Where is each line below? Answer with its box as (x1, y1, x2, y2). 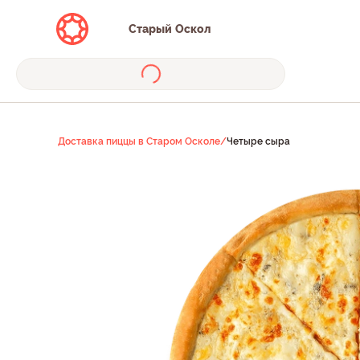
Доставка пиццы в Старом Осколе (58, 136, 220, 147)
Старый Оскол (129, 22, 211, 35)
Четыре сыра (227, 136, 290, 147)
